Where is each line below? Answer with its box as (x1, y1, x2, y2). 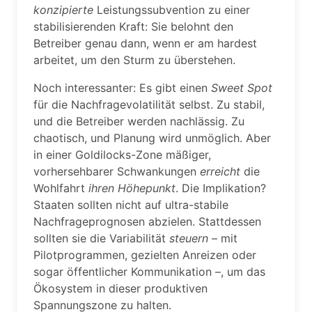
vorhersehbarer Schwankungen (33, 164, 200, 178)
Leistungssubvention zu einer (93, 3, 250, 17)
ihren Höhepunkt (88, 181, 175, 195)
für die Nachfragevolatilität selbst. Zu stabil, (33, 97, 265, 111)
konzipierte (33, 3, 93, 17)
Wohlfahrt (33, 181, 88, 195)
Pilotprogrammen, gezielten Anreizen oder (33, 248, 256, 262)
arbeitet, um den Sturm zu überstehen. (33, 53, 235, 67)
